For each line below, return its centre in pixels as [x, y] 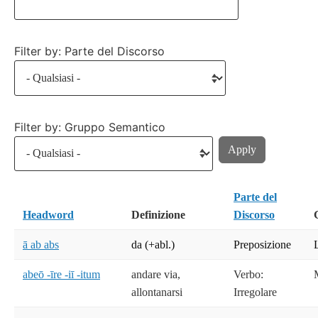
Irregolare [255, 292]
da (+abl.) [153, 245]
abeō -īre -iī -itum [61, 275]
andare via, [156, 275]
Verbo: [248, 275]
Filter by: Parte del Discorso [89, 51]
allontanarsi [157, 292]
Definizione [158, 215]
